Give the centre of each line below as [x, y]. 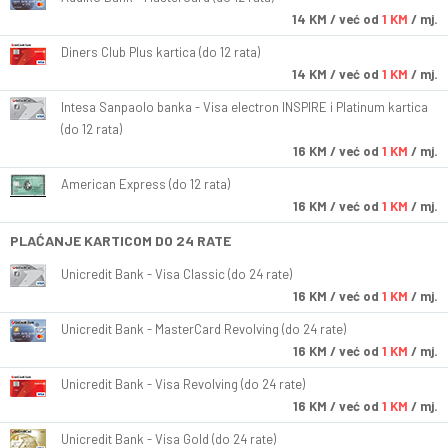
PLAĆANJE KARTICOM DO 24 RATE [120, 241]
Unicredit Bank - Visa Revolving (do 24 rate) [183, 384]
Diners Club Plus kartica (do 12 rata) [160, 52]
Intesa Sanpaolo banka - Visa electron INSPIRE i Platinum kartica [244, 107]
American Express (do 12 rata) [145, 184]
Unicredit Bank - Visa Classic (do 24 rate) [176, 274]
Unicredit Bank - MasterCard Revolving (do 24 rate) [203, 329]
